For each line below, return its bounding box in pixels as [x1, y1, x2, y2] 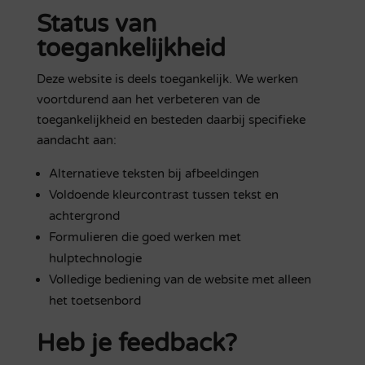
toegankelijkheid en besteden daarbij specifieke [36, 112, 306, 127]
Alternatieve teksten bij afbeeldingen [48, 166, 259, 181]
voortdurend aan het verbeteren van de [36, 92, 260, 107]
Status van [36, 9, 156, 39]
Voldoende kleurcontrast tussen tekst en [48, 187, 279, 202]
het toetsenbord [48, 293, 141, 308]
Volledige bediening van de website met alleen [48, 272, 311, 287]
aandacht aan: [36, 133, 117, 147]
